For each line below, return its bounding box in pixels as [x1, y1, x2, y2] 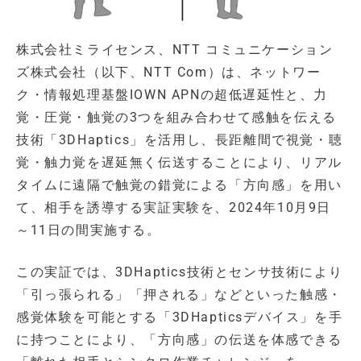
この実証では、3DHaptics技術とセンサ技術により [16, 263, 343, 280]
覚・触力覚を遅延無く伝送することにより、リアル [16, 154, 342, 170]
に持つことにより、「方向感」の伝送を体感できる [16, 331, 342, 347]
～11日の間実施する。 [16, 222, 161, 238]
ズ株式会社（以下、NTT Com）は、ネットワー [16, 64, 322, 80]
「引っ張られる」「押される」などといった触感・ [16, 286, 342, 302]
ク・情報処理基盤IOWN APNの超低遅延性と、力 [16, 86, 329, 102]
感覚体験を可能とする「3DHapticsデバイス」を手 [16, 309, 343, 325]
